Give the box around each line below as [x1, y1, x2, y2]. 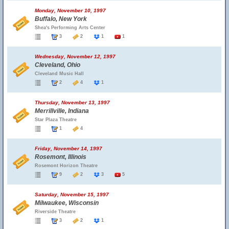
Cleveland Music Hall [35, 71, 84, 76]
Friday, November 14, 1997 [35, 146, 102, 151]
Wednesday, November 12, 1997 [35, 54, 116, 59]
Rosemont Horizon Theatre [35, 163, 98, 168]
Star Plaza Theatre [35, 117, 77, 122]
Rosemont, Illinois [35, 153, 86, 161]
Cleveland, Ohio [35, 61, 80, 68]
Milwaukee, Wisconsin [35, 199, 99, 207]
